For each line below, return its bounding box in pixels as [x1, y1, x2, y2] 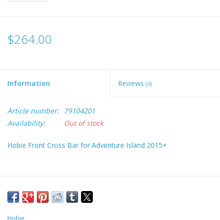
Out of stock [64, 118, 103, 128]
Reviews [118, 79, 146, 88]
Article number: [7, 106, 59, 116]
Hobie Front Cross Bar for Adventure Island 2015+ [7, 140, 167, 150]
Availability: [7, 118, 45, 128]
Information [7, 79, 50, 88]
